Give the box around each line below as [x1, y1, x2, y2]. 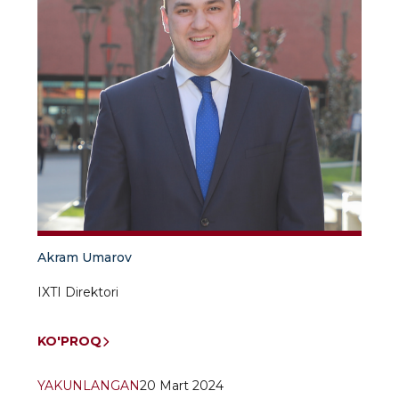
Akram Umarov [37, 249, 132, 265]
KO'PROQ [37, 333, 102, 349]
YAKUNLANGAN [37, 378, 140, 394]
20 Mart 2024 [140, 378, 224, 394]
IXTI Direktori [37, 284, 118, 300]
